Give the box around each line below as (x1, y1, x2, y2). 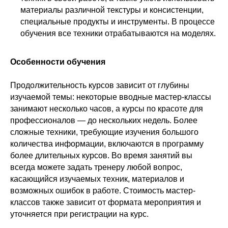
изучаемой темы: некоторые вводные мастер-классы (10, 93, 211, 101)
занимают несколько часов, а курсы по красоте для (10, 104, 203, 113)
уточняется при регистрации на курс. (10, 210, 149, 218)
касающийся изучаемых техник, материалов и (10, 175, 184, 183)
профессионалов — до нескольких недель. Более (10, 116, 197, 125)
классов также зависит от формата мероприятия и (10, 198, 201, 207)
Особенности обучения (10, 58, 105, 66)
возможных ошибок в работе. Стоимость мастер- (10, 186, 195, 195)
